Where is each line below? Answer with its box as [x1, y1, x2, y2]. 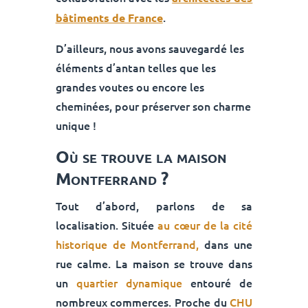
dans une [204, 236, 253, 252]
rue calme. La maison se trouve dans [55, 256, 253, 272]
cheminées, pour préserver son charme [55, 98, 251, 114]
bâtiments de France [55, 10, 163, 25]
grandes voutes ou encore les [55, 79, 204, 95]
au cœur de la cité [157, 217, 253, 233]
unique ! [55, 118, 96, 133]
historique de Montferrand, [55, 236, 205, 252]
